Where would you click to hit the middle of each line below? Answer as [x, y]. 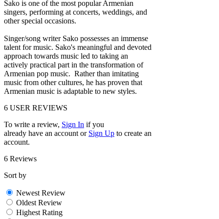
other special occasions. [40, 21]
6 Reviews [20, 158]
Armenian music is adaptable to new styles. [72, 91]
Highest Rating [39, 212]
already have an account [41, 133]
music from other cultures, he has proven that [73, 82]
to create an [134, 133]
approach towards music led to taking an [66, 56]
